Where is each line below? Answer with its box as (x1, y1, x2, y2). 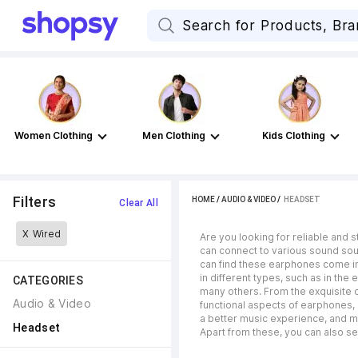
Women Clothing (14, 129, 93, 141)
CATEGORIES (13, 274, 83, 287)
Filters (13, 193, 57, 210)
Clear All (119, 197, 158, 209)
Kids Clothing (261, 129, 325, 141)
